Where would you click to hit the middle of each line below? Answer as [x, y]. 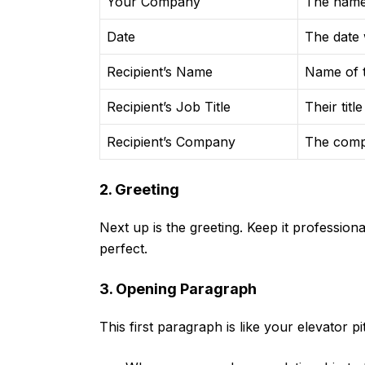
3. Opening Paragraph [178, 289]
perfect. [123, 249]
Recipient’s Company [171, 142]
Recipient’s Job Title [169, 107]
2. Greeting [139, 190]
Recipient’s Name [160, 72]
